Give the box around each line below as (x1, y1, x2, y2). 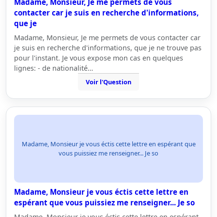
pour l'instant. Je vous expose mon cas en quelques (14, 53, 183, 62)
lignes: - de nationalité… (14, 63, 93, 73)
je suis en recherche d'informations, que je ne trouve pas (14, 43, 201, 52)
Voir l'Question (86, 77, 131, 86)
